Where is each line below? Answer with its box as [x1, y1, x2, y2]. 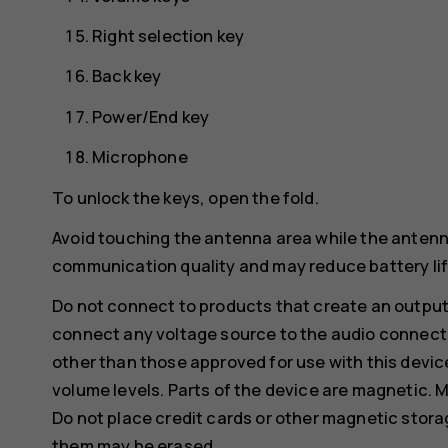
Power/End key [92, 104, 210, 128]
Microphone [92, 145, 188, 169]
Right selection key [92, 24, 245, 48]
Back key [92, 64, 162, 88]
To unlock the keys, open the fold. [52, 185, 319, 209]
